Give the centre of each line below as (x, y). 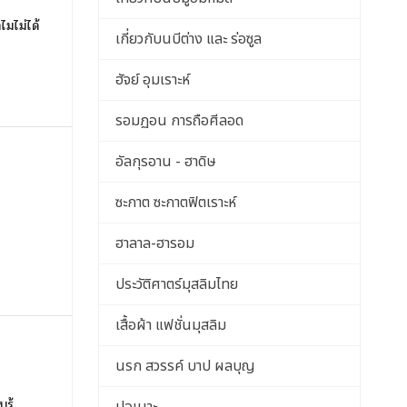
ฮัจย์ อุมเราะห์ (152, 80)
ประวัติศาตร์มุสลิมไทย (176, 284)
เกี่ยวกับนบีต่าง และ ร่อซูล (188, 39)
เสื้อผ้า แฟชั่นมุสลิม (170, 325)
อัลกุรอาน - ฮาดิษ (165, 162)
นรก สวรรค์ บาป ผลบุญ (185, 366)
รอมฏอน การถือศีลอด (179, 121)
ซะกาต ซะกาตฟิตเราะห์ (175, 203)
